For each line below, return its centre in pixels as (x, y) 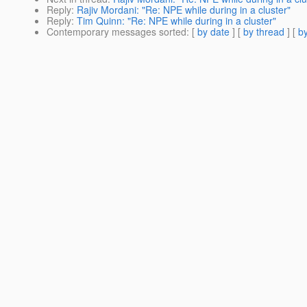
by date (213, 32)
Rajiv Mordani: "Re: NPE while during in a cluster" (184, 10)
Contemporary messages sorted (116, 32)
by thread (264, 32)
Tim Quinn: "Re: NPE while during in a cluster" (176, 21)
